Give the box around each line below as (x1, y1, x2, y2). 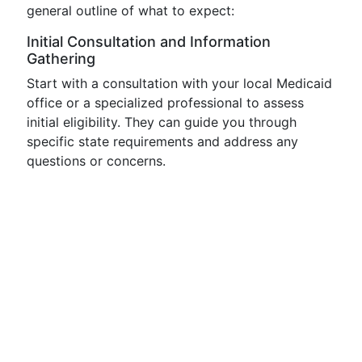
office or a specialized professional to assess (27, 95, 304, 111)
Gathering (27, 50, 95, 67)
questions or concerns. (27, 153, 166, 169)
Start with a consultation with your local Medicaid (27, 75, 332, 91)
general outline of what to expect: (27, 2, 234, 19)
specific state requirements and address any (27, 133, 298, 149)
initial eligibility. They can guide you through (27, 114, 297, 130)
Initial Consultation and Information (27, 33, 271, 50)
